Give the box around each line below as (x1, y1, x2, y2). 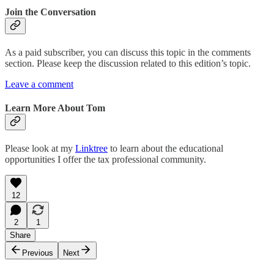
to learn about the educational (108, 143, 223, 154)
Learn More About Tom (5, 103, 105, 114)
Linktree (75, 143, 108, 154)
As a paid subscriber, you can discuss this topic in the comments (5, 46, 251, 57)
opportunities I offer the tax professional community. (5, 154, 206, 165)
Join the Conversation (5, 6, 96, 17)
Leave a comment (5, 78, 73, 89)
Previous (22, 248, 53, 258)
